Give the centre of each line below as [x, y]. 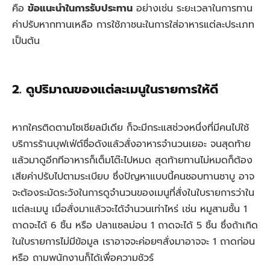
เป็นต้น [26, 41]
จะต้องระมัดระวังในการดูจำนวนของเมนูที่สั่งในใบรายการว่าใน [133, 193]
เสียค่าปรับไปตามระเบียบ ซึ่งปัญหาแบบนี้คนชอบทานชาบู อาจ [133, 177]
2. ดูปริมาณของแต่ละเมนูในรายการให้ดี [115, 89]
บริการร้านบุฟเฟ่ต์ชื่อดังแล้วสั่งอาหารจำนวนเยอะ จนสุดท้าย [131, 144]
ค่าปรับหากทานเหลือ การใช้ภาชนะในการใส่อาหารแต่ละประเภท [133, 24]
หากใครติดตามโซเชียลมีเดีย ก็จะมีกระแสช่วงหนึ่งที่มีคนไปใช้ [130, 128]
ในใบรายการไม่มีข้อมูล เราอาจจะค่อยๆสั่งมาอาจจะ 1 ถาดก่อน [133, 242]
